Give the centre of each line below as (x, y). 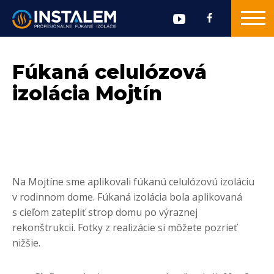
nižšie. (26, 243)
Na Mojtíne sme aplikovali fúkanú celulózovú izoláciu (133, 182)
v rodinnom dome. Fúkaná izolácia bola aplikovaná (127, 197)
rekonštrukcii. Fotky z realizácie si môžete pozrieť (125, 228)
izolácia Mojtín (87, 93)
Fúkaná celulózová (109, 72)
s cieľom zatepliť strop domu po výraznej (105, 212)
